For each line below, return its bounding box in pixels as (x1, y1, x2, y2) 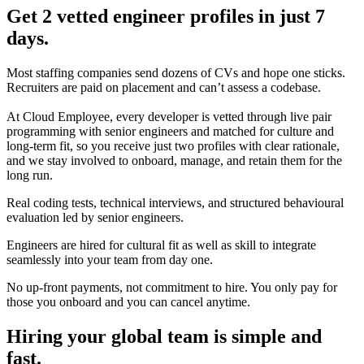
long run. (6, 167, 53, 182)
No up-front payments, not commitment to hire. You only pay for (6, 279, 337, 294)
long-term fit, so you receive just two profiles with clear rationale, (6, 138, 340, 153)
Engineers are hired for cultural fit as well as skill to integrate (6, 237, 316, 252)
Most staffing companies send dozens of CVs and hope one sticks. (6, 65, 345, 80)
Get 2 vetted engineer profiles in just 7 (6, 6, 325, 27)
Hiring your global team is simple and (6, 325, 322, 347)
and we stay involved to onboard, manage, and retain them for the (6, 153, 342, 167)
